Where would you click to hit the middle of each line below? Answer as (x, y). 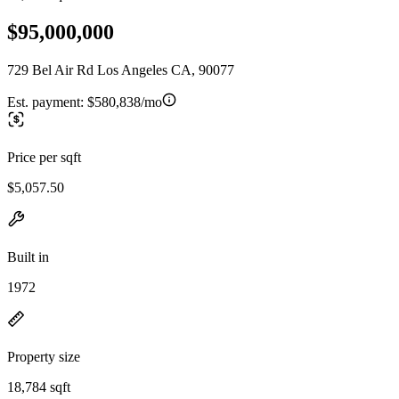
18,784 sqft (39, 387)
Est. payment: (47, 102)
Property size (44, 356)
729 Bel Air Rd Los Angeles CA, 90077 (121, 69)
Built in (28, 256)
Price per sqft (44, 157)
